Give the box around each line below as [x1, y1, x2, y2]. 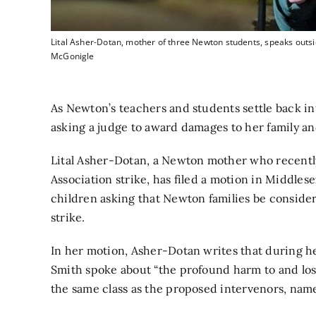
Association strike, [51, 172, 150, 187]
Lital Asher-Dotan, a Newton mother [51, 153, 250, 168]
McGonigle [51, 50, 95, 63]
